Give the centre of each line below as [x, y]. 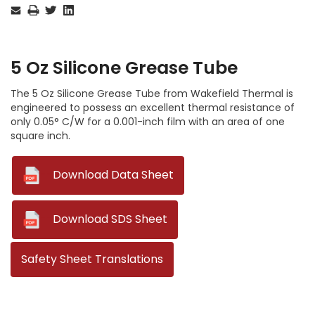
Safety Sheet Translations [92, 259]
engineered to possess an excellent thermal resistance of [153, 107]
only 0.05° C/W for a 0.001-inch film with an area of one [148, 121]
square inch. [40, 135]
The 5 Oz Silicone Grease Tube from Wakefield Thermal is [152, 93]
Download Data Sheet [113, 174]
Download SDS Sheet [110, 219]
